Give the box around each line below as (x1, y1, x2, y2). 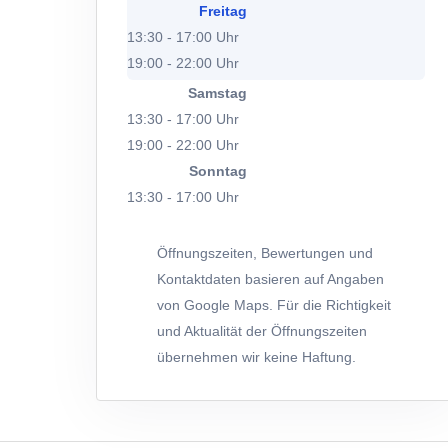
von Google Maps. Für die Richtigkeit (157, 297, 391, 313)
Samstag (188, 85, 247, 101)
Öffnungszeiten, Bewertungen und (157, 245, 373, 261)
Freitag (199, 3, 247, 19)
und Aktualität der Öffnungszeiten (157, 323, 367, 339)
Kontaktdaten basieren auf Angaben (157, 271, 384, 287)
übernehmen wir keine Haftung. (157, 349, 356, 365)
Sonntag (189, 163, 247, 179)
